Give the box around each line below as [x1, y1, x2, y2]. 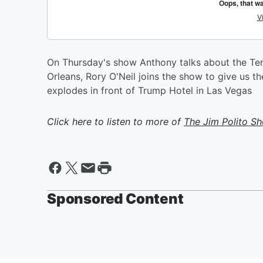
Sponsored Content [47, 190, 184, 207]
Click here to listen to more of [47, 116, 184, 127]
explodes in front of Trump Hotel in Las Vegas [47, 85, 252, 96]
